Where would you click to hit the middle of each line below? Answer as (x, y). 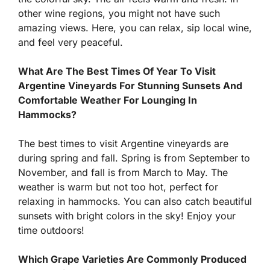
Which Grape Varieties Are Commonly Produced (132, 259)
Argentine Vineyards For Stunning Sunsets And (130, 86)
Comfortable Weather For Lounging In (108, 100)
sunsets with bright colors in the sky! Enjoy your (127, 216)
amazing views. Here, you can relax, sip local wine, (135, 28)
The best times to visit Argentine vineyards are (123, 144)
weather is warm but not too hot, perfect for (118, 187)
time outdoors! (51, 231)
